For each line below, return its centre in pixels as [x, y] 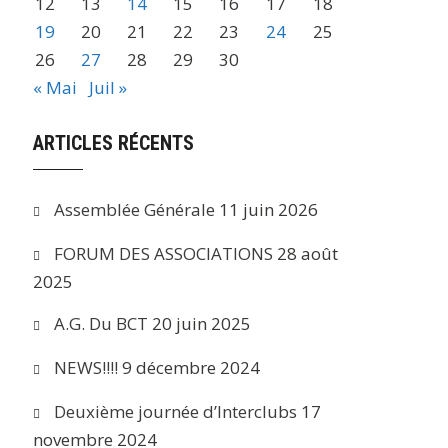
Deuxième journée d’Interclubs [176, 411]
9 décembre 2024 [191, 367]
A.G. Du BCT [101, 323]
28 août [308, 253]
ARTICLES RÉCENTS [114, 143]
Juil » [108, 87]
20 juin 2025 [202, 323]
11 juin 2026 [269, 209]
